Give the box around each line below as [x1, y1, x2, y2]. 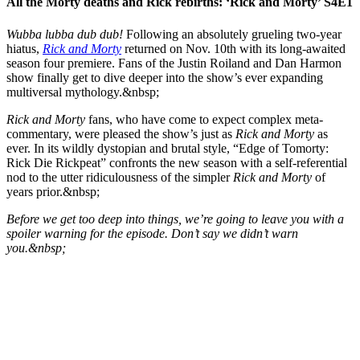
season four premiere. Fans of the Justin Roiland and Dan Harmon [6, 55, 342, 70]
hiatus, [6, 41, 43, 55]
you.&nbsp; [6, 240, 66, 255]
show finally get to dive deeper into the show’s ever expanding [6, 70, 323, 84]
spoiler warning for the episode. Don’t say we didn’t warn [6, 226, 298, 240]
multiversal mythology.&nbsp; [6, 84, 159, 99]
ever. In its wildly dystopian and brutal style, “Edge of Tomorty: [6, 141, 329, 155]
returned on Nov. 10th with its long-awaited [125, 41, 346, 55]
